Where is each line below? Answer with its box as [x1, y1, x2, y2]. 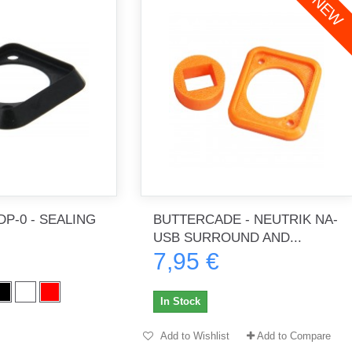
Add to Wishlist [157, 329, 229, 342]
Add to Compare [256, 329, 331, 342]
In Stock [159, 295, 200, 307]
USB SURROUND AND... [152, 229, 302, 245]
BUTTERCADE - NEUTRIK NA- [152, 211, 338, 227]
